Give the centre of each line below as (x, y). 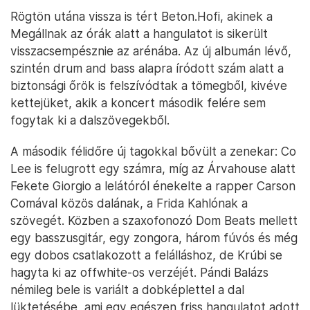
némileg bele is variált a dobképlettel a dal (127, 289)
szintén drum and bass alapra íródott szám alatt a (147, 68)
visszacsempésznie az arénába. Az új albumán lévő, (151, 51)
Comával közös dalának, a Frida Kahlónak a (129, 203)
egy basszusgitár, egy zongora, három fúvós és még (154, 237)
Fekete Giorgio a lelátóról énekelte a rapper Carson (153, 185)
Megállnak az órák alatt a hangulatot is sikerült (139, 33)
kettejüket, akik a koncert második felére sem (138, 102)
